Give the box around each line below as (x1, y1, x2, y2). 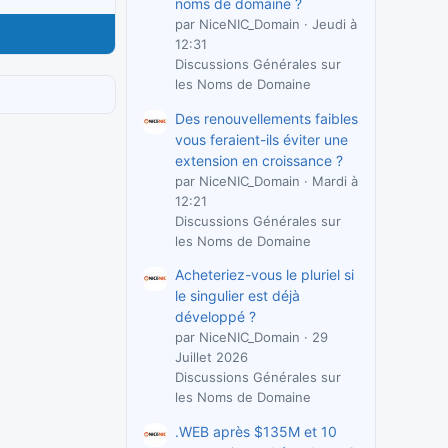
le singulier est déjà (175, 287, 300, 305)
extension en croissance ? (175, 151, 343, 169)
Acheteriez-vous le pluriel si (175, 266, 354, 284)
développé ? (175, 308, 256, 326)
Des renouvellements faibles (175, 109, 358, 127)
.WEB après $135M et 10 (175, 422, 337, 440)
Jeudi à (312, 16, 357, 33)
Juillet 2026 (175, 349, 248, 366)
